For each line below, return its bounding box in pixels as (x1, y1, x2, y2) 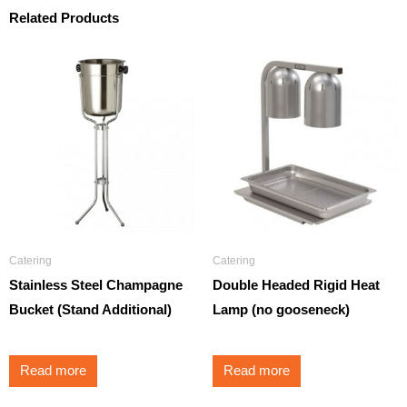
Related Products (9, 9, 119, 25)
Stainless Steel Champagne (9, 277, 183, 293)
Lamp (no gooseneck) (213, 302, 350, 317)
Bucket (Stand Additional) (9, 302, 172, 317)
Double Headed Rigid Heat (213, 277, 380, 293)
